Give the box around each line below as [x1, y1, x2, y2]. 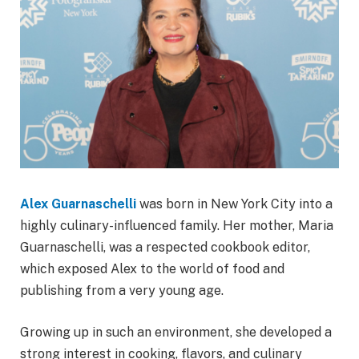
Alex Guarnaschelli [20, 196, 136, 212]
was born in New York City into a [136, 196, 333, 212]
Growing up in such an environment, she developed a [20, 324, 332, 340]
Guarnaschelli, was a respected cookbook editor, [20, 239, 310, 255]
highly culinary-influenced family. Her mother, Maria [20, 217, 333, 233]
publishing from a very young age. [20, 282, 224, 298]
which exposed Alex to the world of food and [20, 260, 284, 276]
